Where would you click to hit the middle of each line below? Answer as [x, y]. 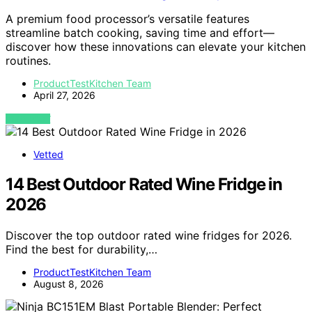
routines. [28, 61]
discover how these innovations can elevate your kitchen [156, 47]
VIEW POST [28, 119]
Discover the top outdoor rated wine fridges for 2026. [149, 235]
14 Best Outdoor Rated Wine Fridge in [144, 185]
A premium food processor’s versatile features [127, 19]
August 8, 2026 [69, 283]
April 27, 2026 [64, 95]
